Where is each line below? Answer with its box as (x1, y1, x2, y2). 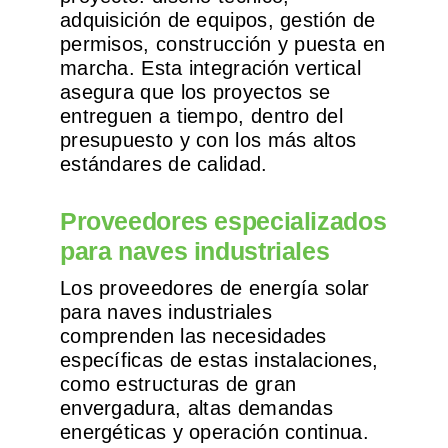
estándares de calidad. (59, 153, 268, 176)
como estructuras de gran (59, 373, 297, 396)
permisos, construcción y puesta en (59, 33, 386, 56)
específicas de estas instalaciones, (59, 349, 379, 372)
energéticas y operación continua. (59, 421, 369, 444)
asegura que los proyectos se (59, 81, 331, 104)
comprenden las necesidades (59, 325, 327, 348)
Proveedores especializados (59, 207, 387, 236)
